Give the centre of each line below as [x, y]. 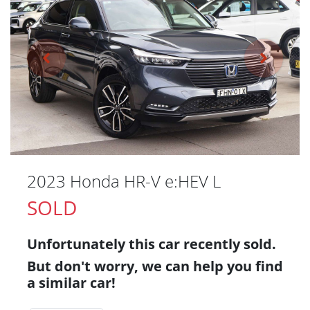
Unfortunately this [93, 244]
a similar [58, 282]
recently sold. [228, 244]
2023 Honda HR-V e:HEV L [124, 181]
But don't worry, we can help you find [155, 266]
